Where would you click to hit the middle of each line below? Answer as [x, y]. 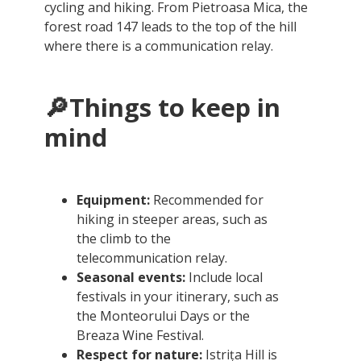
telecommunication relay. [152, 257]
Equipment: [113, 199]
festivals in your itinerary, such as [178, 296]
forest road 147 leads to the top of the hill [170, 26]
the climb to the [124, 238]
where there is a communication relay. [159, 46]
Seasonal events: [131, 277]
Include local [224, 277]
